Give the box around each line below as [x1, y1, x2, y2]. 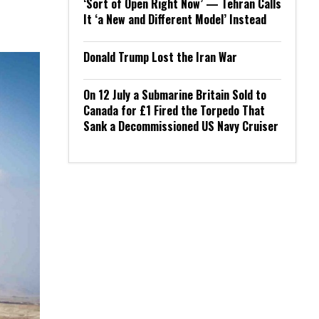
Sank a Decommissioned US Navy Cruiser [83, 117, 278, 135]
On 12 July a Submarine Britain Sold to [83, 86, 266, 103]
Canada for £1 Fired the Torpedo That [83, 102, 265, 119]
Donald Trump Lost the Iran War [83, 48, 237, 66]
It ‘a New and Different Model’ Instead [83, 11, 266, 28]
